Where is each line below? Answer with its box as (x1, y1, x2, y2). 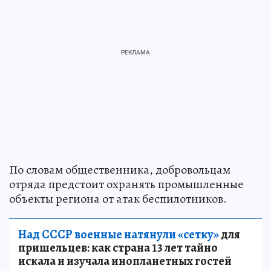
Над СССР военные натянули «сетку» (18, 226, 219, 243)
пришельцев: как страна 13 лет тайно (18, 240, 218, 256)
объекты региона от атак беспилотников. (9, 191, 227, 207)
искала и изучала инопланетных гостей (18, 253, 232, 270)
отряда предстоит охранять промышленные (9, 176, 244, 193)
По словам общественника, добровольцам (9, 162, 230, 178)
